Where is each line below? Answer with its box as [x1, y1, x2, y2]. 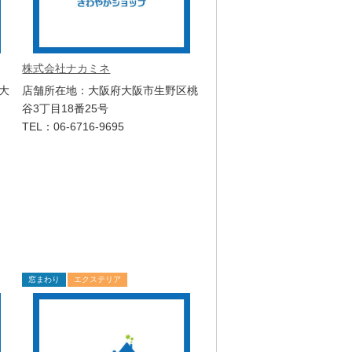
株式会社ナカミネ [22, 62, 111, 75]
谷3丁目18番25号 [22, 102, 109, 115]
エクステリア [74, 274, 122, 284]
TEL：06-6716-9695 [22, 120, 125, 133]
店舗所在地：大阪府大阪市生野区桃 [22, 84, 199, 97]
